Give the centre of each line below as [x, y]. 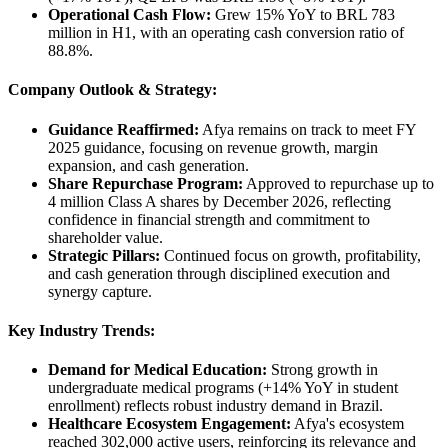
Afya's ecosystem [347, 424]
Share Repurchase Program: [145, 183]
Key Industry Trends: [81, 330]
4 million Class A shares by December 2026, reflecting [219, 201]
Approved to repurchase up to [338, 183]
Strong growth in [322, 370]
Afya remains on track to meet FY [307, 129]
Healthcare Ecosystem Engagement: [169, 424]
